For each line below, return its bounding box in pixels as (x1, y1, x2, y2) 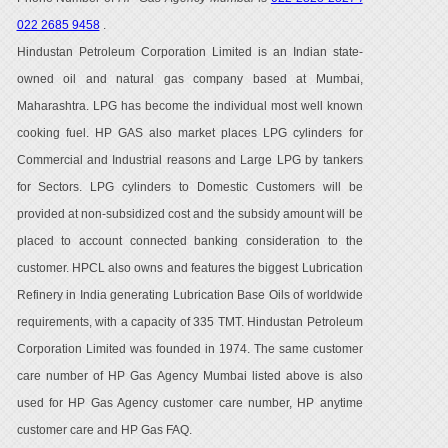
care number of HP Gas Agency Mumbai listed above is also (16, 370, 363, 382)
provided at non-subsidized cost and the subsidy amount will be (16, 208, 363, 220)
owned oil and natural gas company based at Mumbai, (16, 73, 363, 85)
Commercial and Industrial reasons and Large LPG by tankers (16, 154, 363, 166)
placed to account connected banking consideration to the (16, 235, 363, 247)
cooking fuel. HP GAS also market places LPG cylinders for (16, 127, 363, 139)
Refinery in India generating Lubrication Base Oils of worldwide (16, 289, 363, 301)
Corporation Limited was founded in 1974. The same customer (16, 343, 363, 355)
